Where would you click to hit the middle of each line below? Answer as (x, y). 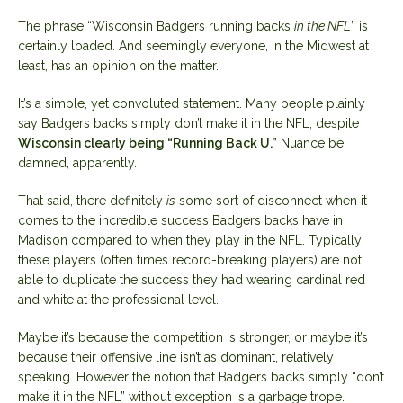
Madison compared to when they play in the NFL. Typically (190, 240)
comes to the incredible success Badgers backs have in (180, 220)
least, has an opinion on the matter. (118, 65)
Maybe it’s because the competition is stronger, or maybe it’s (193, 337)
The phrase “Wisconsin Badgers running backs (156, 26)
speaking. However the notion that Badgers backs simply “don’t (201, 376)
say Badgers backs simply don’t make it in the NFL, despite (188, 123)
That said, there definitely (92, 200)
